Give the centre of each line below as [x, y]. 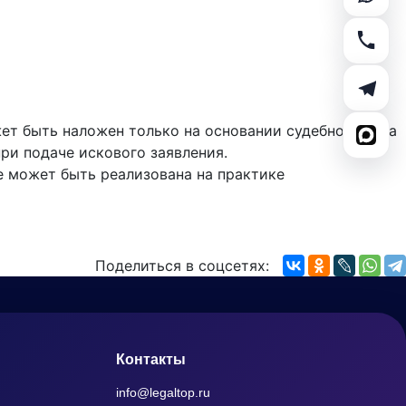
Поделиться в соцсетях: [182, 266]
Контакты [151, 359]
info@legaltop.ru [163, 392]
